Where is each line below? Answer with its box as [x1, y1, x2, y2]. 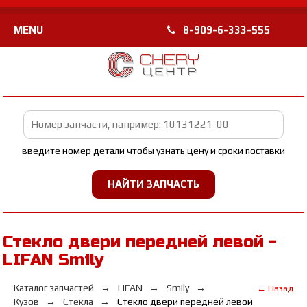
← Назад [256, 283, 293, 293]
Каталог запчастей [14, 282, 95, 293]
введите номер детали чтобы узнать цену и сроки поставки [21, 145, 285, 156]
